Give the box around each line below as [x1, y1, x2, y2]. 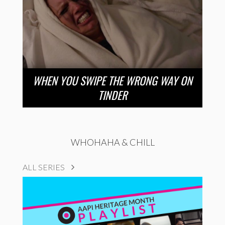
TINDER [98, 87, 127, 103]
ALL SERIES [23, 162, 66, 172]
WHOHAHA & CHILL [70, 137, 155, 148]
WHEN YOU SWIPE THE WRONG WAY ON [33, 72, 192, 89]
